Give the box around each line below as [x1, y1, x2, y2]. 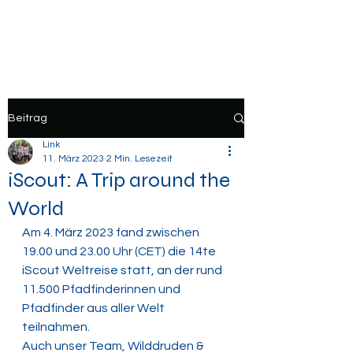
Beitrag [8, 112, 47, 124]
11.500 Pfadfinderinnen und [22, 283, 183, 295]
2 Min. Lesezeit [106, 154, 173, 164]
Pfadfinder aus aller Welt [22, 302, 167, 314]
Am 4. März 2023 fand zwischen [22, 226, 202, 239]
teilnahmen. [22, 321, 92, 333]
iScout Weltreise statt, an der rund [22, 264, 225, 277]
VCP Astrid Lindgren [57, 20, 195, 40]
